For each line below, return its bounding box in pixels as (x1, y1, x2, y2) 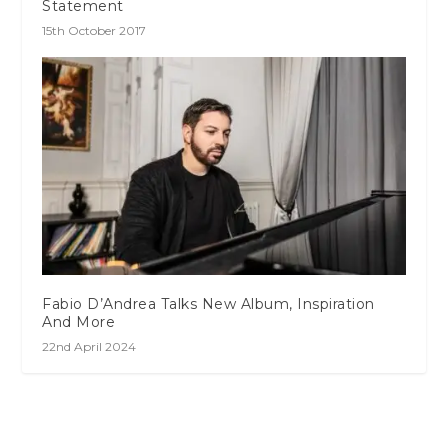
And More (42, 312, 116, 331)
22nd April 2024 (42, 338, 137, 354)
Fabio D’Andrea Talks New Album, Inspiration (42, 294, 375, 313)
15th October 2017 (42, 22, 147, 38)
